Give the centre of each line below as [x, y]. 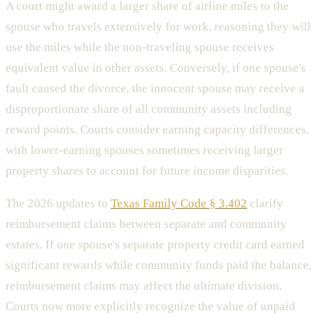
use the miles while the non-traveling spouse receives [140, 48]
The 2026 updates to [58, 204]
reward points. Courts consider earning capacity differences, [157, 130]
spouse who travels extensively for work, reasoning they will [158, 27]
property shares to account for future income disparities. [147, 171]
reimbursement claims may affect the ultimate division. [144, 286]
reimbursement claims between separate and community [146, 224]
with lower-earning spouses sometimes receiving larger [144, 150]
